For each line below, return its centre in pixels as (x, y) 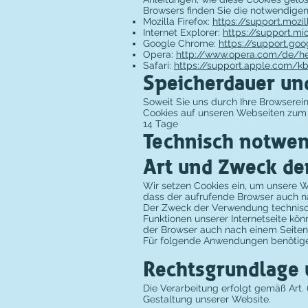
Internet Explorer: (183, 32)
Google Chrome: (181, 43)
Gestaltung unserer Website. (207, 299)
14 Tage (161, 124)
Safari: (158, 65)
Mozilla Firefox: (178, 21)
